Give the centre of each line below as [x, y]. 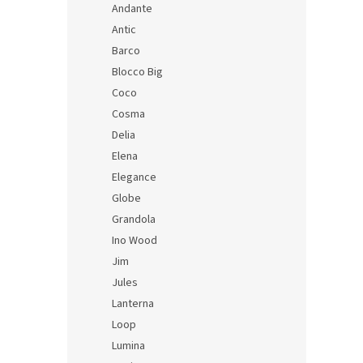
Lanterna [133, 304]
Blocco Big [137, 73]
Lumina [128, 346]
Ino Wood [135, 241]
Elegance [134, 178]
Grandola [134, 220]
